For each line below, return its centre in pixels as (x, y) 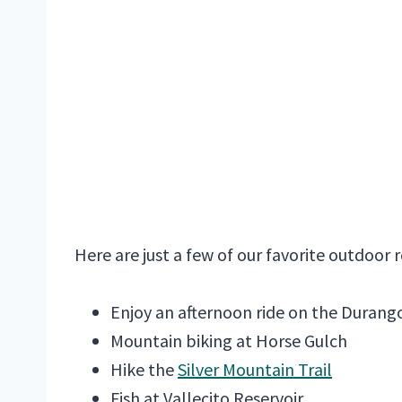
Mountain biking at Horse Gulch (229, 341)
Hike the (144, 370)
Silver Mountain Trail (255, 370)
